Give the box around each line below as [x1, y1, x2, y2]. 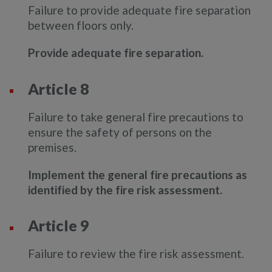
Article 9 [28, 216, 89, 235]
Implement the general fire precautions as [28, 167, 247, 182]
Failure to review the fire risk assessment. [28, 246, 244, 261]
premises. [28, 140, 76, 154]
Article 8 [28, 79, 89, 98]
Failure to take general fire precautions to [28, 109, 243, 124]
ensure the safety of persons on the [28, 124, 212, 139]
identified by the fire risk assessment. [28, 182, 222, 197]
